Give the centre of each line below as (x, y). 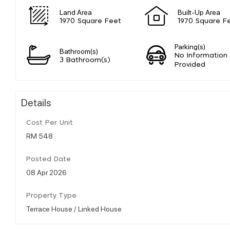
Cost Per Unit (50, 123)
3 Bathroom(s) (85, 60)
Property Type (51, 196)
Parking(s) (190, 46)
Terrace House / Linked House (74, 208)
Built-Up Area (199, 12)
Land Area (76, 12)
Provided (190, 65)
